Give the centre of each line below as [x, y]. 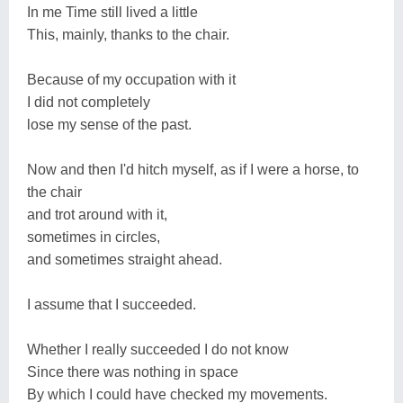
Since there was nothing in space [133, 372]
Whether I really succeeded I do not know [158, 349]
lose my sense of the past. [109, 124]
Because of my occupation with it [131, 79]
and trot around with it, [97, 214]
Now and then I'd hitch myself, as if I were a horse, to [193, 169]
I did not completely [89, 102]
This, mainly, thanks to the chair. [128, 34]
